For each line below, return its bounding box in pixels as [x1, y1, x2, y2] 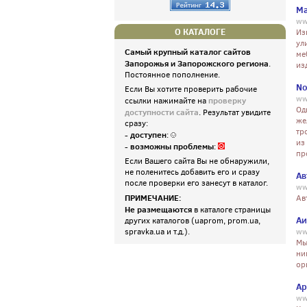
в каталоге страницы [194, 204, 271, 215]
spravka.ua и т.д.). [125, 226, 190, 237]
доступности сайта [125, 106, 199, 118]
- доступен [125, 129, 167, 140]
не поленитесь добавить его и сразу [125, 167, 260, 177]
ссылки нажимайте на [125, 95, 206, 106]
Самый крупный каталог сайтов [125, 46, 251, 58]
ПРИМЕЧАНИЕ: [125, 192, 181, 204]
